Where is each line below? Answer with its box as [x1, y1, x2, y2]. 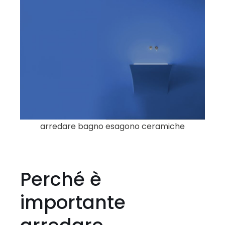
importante [20, 189, 126, 215]
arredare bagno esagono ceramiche [40, 120, 185, 132]
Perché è [20, 166, 101, 192]
